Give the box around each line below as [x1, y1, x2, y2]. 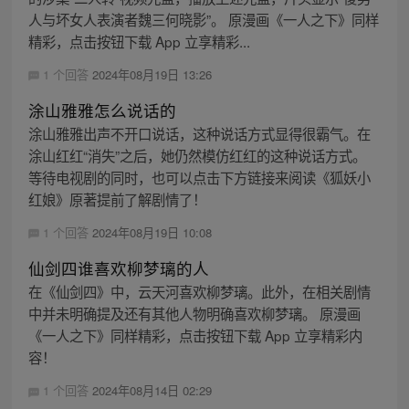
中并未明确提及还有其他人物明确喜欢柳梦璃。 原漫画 [27, 302, 361, 323]
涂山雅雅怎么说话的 [27, 98, 176, 121]
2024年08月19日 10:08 [91, 223, 212, 241]
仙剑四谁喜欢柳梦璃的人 [27, 256, 209, 279]
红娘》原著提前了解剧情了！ [27, 188, 206, 209]
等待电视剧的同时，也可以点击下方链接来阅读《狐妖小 [27, 166, 371, 187]
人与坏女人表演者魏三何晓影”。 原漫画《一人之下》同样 [27, 8, 379, 29]
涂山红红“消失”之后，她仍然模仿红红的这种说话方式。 [27, 144, 366, 165]
